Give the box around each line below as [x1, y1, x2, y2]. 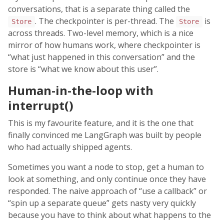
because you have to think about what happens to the [8, 209, 211, 221]
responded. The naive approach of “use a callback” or [8, 185, 207, 197]
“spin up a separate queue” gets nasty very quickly [8, 197, 196, 209]
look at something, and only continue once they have [8, 173, 206, 185]
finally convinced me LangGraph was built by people [8, 129, 201, 141]
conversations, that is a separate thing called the [8, 3, 190, 15]
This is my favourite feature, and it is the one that [8, 117, 193, 129]
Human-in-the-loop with [8, 82, 153, 99]
